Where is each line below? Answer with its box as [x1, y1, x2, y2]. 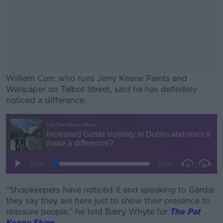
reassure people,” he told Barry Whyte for [6, 207, 170, 217]
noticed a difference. [6, 96, 89, 105]
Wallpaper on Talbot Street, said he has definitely [6, 85, 197, 94]
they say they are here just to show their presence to [6, 196, 210, 206]
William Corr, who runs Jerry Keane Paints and [6, 74, 187, 83]
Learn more [81, 174, 142, 187]
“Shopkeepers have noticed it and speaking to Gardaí [6, 185, 215, 195]
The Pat [170, 207, 201, 217]
